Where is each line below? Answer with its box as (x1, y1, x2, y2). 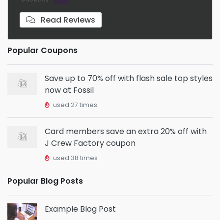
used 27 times (52, 101, 97, 109)
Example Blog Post (45, 203, 116, 215)
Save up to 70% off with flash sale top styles (45, 73, 213, 84)
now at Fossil (45, 84, 94, 96)
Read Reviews (39, 14, 95, 26)
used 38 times (52, 154, 98, 162)
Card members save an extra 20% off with (45, 126, 207, 137)
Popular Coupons (7, 45, 78, 56)
